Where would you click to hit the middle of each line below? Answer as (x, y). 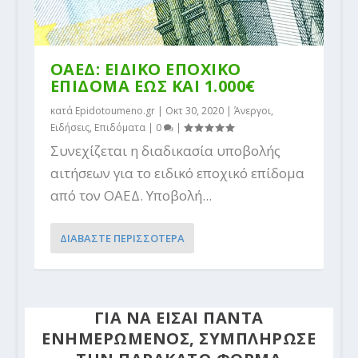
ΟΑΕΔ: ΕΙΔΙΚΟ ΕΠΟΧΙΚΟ (145, 69)
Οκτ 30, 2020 (194, 110)
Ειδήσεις (70, 127)
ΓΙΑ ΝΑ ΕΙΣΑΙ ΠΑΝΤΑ (179, 317)
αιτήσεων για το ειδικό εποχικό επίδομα (177, 173)
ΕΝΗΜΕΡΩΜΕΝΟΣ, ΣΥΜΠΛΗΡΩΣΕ (179, 338)
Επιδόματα (119, 127)
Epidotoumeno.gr (115, 110)
